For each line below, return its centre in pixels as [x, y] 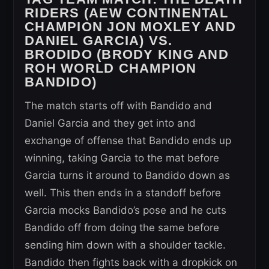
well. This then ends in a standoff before [123, 192]
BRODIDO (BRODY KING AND [127, 54]
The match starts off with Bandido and [118, 105]
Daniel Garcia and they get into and [110, 123]
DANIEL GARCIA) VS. [99, 40]
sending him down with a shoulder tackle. [125, 245]
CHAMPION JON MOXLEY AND [130, 26]
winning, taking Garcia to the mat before [122, 158]
